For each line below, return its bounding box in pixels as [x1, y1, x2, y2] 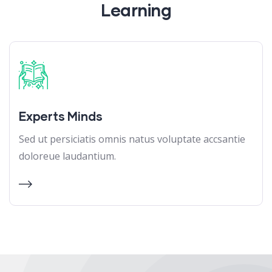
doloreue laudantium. [19, 149, 116, 163]
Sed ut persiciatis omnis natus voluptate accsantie [19, 132, 245, 146]
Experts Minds [19, 109, 103, 124]
